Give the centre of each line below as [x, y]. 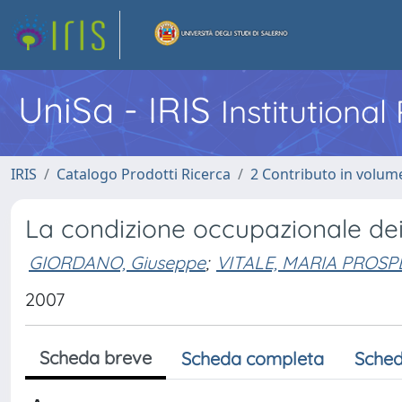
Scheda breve [96, 358]
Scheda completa [253, 358]
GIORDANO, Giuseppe [117, 262]
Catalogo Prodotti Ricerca [144, 174]
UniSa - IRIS [119, 109]
